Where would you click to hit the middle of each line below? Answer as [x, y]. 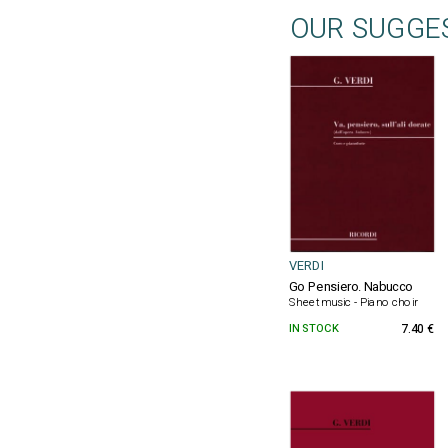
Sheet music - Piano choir [353, 302]
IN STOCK [313, 328]
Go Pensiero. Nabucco [351, 287]
